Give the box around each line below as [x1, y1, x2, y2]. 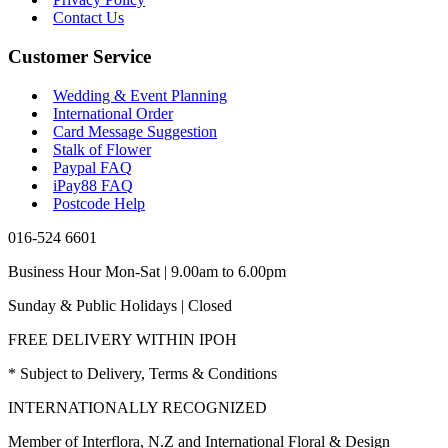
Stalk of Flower [53, 140, 151, 158]
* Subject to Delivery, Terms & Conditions [8, 364, 277, 382]
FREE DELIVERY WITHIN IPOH [8, 330, 237, 348]
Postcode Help [53, 194, 145, 212]
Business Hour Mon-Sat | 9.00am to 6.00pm [8, 262, 286, 280]
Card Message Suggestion [53, 122, 217, 140]
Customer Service [8, 45, 151, 67]
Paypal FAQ [53, 158, 132, 176]
